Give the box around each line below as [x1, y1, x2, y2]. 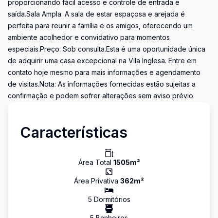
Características [20, 124, 127, 141]
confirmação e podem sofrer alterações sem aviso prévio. [8, 91, 195, 100]
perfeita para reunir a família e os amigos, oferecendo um [8, 21, 193, 30]
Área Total [78, 158, 113, 166]
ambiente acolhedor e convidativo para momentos [8, 33, 170, 41]
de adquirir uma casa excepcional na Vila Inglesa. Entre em [8, 56, 197, 65]
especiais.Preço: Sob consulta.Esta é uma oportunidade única [8, 45, 205, 53]
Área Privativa [74, 177, 120, 185]
